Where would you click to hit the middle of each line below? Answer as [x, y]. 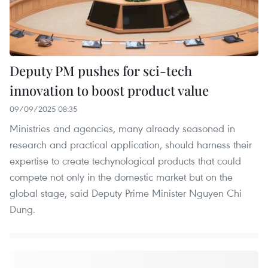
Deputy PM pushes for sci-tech [101, 70]
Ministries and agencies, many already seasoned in [122, 128]
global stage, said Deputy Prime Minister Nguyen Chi [126, 193]
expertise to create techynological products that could [125, 160]
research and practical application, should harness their [131, 144]
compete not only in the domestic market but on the [121, 176]
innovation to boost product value [109, 90]
